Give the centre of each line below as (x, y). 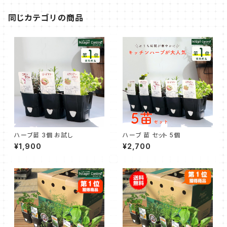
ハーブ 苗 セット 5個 (152, 135)
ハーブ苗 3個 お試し (44, 135)
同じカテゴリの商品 (46, 18)
